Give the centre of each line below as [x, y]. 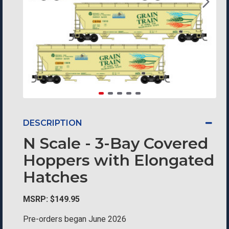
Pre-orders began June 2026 [75, 219]
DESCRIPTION [53, 123]
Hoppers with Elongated [119, 160]
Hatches [55, 177]
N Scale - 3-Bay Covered [116, 143]
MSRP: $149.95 [51, 199]
